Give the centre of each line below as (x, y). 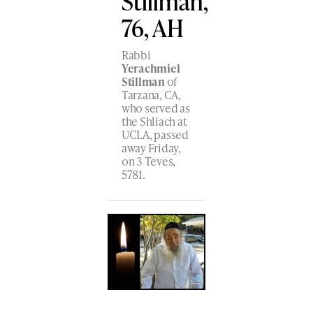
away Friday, (151, 147)
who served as (155, 108)
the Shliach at (154, 121)
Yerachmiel (151, 68)
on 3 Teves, (148, 161)
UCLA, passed (155, 134)
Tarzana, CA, (151, 94)
